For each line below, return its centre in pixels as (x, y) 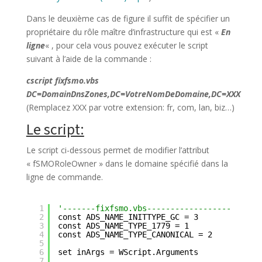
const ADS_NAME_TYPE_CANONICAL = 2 (135, 234)
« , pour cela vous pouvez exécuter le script (126, 45)
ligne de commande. (64, 177)
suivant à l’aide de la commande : (89, 58)
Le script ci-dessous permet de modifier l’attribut (118, 150)
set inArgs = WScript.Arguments (128, 252)
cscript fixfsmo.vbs (62, 80)
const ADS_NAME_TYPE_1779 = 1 (123, 225)
